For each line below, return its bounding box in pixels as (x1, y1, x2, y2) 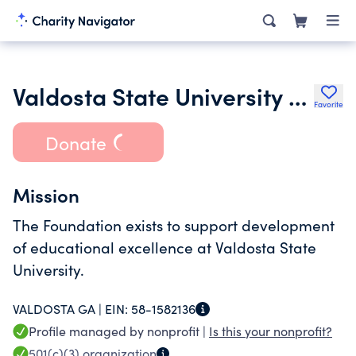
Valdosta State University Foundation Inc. (288, 79, 307, 112)
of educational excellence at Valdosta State (13, 237, 316, 257)
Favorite (314, 99, 343, 110)
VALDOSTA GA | (13, 300, 105, 317)
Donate (44, 130, 106, 155)
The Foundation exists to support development (13, 215, 335, 235)
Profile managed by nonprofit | (29, 323, 209, 339)
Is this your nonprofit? (209, 323, 332, 339)
